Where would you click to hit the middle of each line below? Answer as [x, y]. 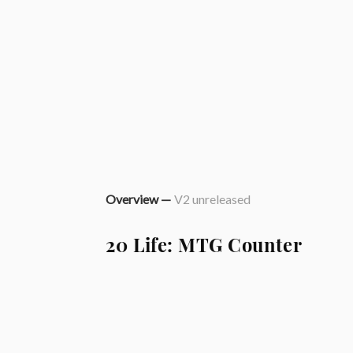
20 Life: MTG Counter [204, 245]
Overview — [139, 199]
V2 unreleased [213, 199]
